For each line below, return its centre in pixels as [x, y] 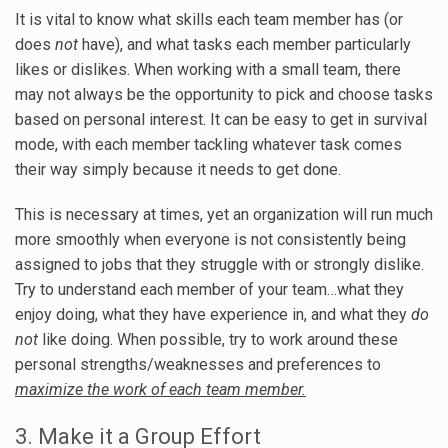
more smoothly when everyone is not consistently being [210, 240]
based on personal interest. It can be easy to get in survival [221, 120]
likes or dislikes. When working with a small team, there [208, 70]
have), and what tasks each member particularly [244, 45]
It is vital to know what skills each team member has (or [209, 20]
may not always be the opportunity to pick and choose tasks [224, 95]
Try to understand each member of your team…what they [209, 290]
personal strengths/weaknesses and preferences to [198, 365]
